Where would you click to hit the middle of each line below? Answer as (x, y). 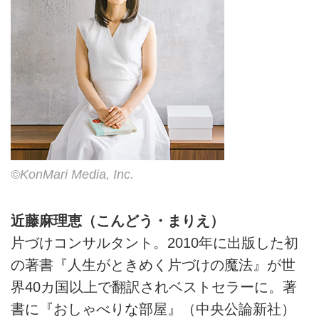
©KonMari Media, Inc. (72, 175)
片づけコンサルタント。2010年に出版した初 (155, 243)
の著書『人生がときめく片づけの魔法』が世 (153, 265)
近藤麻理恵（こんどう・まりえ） (117, 221)
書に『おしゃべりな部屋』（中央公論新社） (153, 309)
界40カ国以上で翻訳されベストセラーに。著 (154, 287)
